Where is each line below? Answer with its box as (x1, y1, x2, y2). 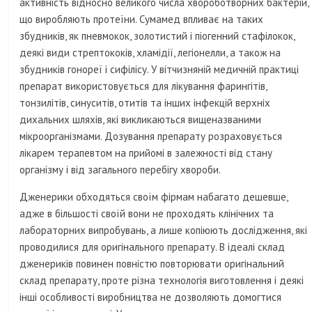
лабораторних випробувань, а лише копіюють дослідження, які (19, 224, 308, 237)
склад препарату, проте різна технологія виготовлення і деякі (19, 274, 304, 288)
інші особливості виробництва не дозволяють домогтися (19, 290, 282, 304)
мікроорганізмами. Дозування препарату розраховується (19, 130, 283, 143)
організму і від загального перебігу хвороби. (19, 163, 221, 177)
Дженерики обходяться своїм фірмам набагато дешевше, (19, 190, 288, 204)
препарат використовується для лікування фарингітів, (19, 79, 267, 93)
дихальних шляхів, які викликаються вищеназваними (19, 113, 262, 127)
